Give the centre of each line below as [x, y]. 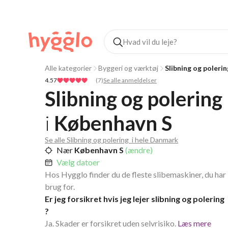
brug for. [60, 187]
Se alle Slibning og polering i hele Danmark [111, 140]
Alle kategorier [68, 68]
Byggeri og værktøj [128, 68]
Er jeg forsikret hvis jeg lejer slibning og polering [135, 199]
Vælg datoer [78, 162]
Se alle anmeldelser [130, 80]
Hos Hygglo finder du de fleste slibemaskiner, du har [135, 174]
